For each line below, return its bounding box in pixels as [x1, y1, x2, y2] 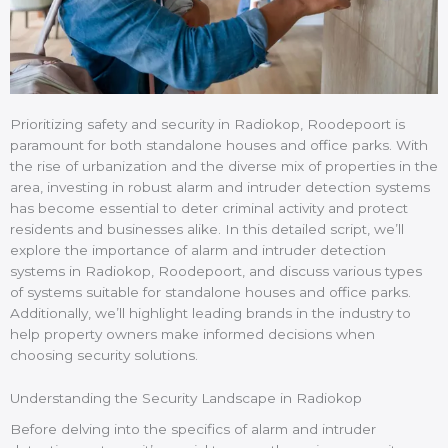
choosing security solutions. [10, 347, 198, 364]
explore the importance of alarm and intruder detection [10, 242, 386, 259]
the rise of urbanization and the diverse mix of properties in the [10, 158, 438, 175]
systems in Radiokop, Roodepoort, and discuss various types [10, 263, 422, 280]
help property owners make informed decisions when [10, 326, 375, 343]
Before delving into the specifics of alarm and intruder [10, 420, 376, 437]
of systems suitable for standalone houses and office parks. [10, 284, 411, 301]
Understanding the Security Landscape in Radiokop [10, 389, 362, 406]
